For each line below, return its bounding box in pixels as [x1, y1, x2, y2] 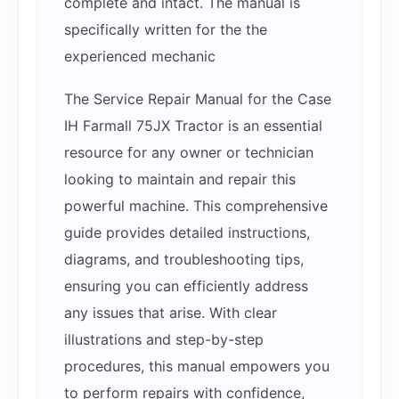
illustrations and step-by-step [64, 330, 264, 348]
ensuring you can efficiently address [64, 276, 308, 295]
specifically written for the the [64, 20, 267, 38]
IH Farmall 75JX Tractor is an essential [64, 116, 322, 134]
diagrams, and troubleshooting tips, [64, 249, 304, 268]
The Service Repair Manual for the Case [64, 89, 331, 108]
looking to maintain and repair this [64, 169, 296, 188]
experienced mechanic [64, 46, 216, 65]
